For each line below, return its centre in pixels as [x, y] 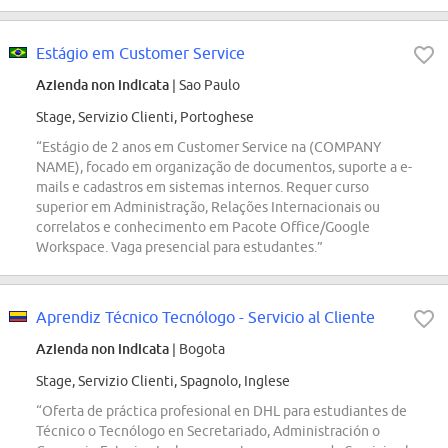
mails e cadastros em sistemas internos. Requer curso [202, 187]
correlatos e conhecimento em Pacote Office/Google [203, 227]
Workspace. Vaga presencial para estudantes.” [179, 247]
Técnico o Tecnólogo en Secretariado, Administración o [208, 431]
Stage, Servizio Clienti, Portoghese [145, 117]
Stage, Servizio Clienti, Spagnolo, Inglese [163, 381]
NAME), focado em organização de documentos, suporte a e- [224, 167]
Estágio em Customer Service [140, 53]
